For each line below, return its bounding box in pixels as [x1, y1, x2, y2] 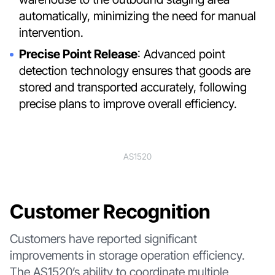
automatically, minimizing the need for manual [19, 8, 257, 23]
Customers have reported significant [9, 231, 197, 247]
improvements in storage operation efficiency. [9, 248, 245, 263]
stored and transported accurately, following [19, 79, 247, 95]
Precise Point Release [19, 46, 138, 61]
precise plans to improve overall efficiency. [19, 96, 238, 111]
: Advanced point [137, 46, 226, 61]
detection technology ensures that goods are [19, 63, 251, 78]
